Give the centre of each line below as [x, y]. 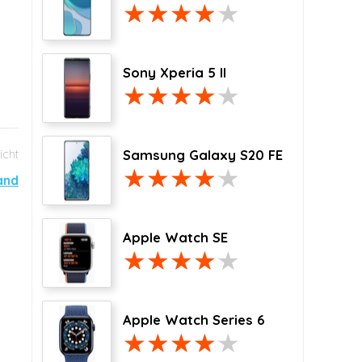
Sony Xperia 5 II [175, 73]
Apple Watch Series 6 [194, 320]
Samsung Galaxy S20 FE [203, 155]
